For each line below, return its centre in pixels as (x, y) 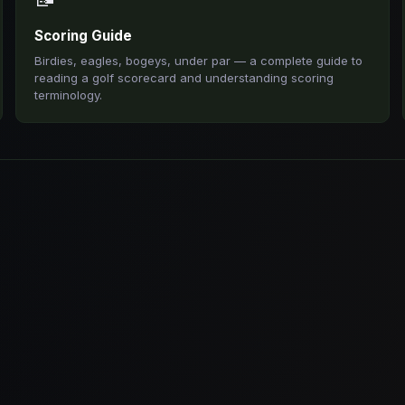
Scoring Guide (83, 36)
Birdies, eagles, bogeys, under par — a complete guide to (198, 61)
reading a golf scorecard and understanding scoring (184, 78)
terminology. (68, 95)
